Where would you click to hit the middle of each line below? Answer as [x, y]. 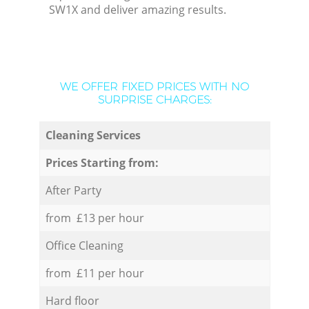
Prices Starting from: [102, 162]
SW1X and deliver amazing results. [138, 10]
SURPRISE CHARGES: [154, 100]
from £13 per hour [94, 218]
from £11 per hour [94, 273]
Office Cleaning [84, 245]
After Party [73, 190]
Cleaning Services [93, 135]
